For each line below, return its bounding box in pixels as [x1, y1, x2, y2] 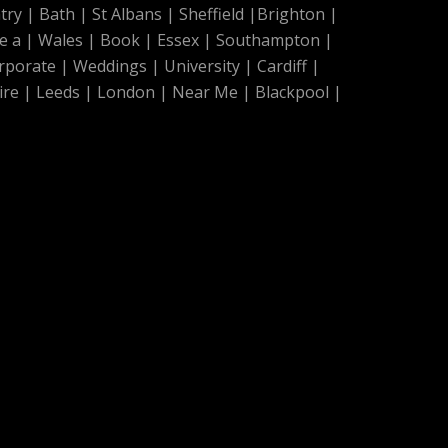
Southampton [215, 29, 320, 52]
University [164, 55, 240, 78]
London [97, 81, 155, 104]
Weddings [73, 55, 147, 78]
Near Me [172, 81, 238, 104]
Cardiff [257, 55, 307, 78]
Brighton [256, 3, 325, 26]
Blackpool [255, 81, 329, 104]
